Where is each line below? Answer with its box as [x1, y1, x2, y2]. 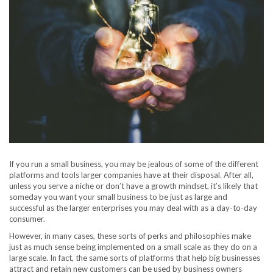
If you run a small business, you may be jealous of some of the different [9, 159, 258, 169]
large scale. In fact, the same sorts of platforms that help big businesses [9, 253, 260, 263]
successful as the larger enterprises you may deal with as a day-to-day [9, 203, 257, 213]
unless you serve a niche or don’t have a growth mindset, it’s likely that [9, 181, 258, 191]
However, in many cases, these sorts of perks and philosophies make [9, 231, 251, 241]
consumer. [9, 214, 45, 224]
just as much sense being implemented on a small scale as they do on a [9, 242, 257, 252]
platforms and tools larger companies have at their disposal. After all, [9, 170, 253, 180]
